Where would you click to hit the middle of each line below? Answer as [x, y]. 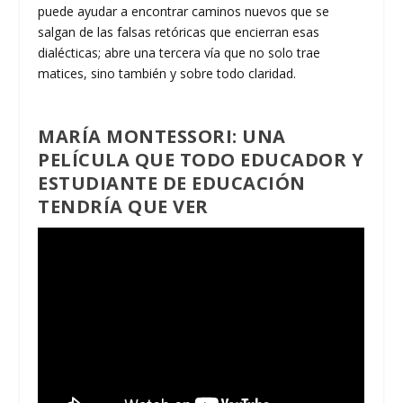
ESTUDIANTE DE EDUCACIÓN [172, 183]
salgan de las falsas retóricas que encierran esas [179, 32]
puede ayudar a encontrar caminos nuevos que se [184, 12]
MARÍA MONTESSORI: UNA [162, 136]
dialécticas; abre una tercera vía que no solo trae [179, 53]
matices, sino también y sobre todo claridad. [167, 74]
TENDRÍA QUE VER [123, 206]
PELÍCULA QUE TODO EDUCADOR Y [201, 159]
